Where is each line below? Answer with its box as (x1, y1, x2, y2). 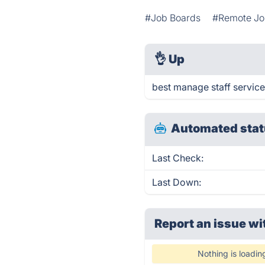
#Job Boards (145, 12, 201, 24)
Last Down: (152, 176, 202, 188)
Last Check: (152, 152, 204, 164)
